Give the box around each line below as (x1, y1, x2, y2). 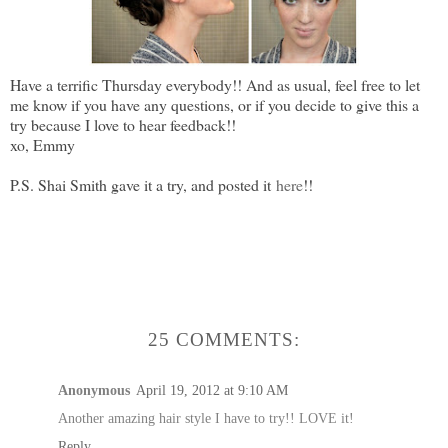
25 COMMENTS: (148, 329, 300, 351)
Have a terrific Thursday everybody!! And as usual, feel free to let (10, 74, 420, 96)
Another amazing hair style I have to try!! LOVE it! (58, 409, 354, 426)
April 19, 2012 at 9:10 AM (136, 381, 288, 398)
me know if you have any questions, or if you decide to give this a (10, 94, 419, 116)
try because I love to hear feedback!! (10, 114, 236, 136)
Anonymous (58, 381, 130, 398)
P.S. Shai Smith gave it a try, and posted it (10, 174, 276, 196)
